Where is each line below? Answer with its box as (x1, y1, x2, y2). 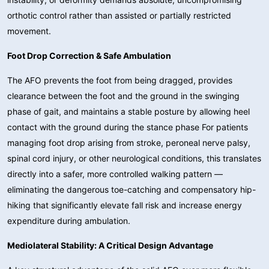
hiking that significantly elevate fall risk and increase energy (7, 199, 242, 210)
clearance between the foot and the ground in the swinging (7, 90, 240, 101)
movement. (7, 25, 51, 36)
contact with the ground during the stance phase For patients (7, 121, 248, 132)
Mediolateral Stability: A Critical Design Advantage (7, 240, 213, 250)
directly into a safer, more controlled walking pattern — (7, 168, 223, 179)
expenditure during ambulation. (7, 215, 130, 226)
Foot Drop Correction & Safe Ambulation (7, 50, 171, 61)
